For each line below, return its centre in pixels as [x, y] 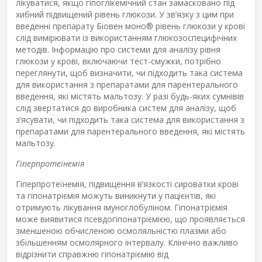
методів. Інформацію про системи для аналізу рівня [118, 49]
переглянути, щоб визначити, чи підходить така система [129, 73]
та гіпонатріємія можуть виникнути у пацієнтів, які [116, 195]
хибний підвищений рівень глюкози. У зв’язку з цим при [125, 14]
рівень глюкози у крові [199, 26]
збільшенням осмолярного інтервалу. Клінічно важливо [127, 242]
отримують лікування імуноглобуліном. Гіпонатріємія [122, 207]
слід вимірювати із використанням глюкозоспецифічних [126, 37]
